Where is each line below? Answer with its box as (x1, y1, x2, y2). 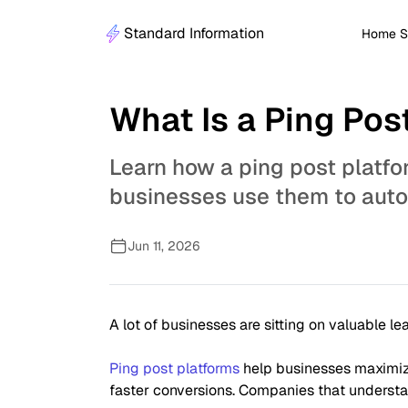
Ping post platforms (109, 359, 240, 378)
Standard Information (124, 23, 264, 43)
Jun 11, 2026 (127, 238, 200, 254)
